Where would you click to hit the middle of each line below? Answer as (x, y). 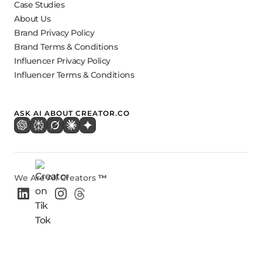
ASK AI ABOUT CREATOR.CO (72, 113)
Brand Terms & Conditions (66, 46)
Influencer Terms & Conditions (74, 75)
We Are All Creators (56, 178)
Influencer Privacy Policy (62, 61)
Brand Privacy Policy (54, 32)
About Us (32, 18)
